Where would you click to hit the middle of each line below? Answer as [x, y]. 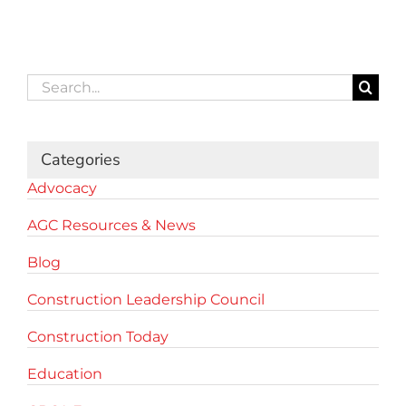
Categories [81, 159]
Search [51, 82]
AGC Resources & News [111, 225]
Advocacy [62, 188]
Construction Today [98, 336]
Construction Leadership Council [146, 299]
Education [65, 373]
